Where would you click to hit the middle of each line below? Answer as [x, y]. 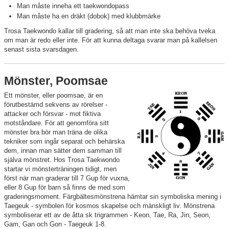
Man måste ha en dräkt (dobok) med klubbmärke [89, 16]
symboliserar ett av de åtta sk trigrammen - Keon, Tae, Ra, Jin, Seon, [107, 215]
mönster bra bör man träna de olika [56, 132]
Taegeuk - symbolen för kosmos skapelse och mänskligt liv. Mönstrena [109, 206]
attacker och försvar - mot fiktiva [52, 114]
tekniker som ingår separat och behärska [64, 142]
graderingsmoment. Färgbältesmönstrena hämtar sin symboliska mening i [113, 197]
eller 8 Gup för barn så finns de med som [65, 188]
